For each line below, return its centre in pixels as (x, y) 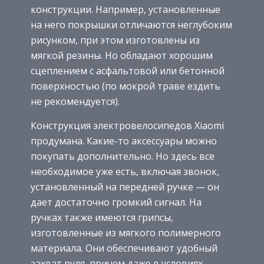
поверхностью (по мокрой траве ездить (126, 86)
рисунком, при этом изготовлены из (115, 40)
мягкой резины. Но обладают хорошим (122, 56)
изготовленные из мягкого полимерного (126, 233)
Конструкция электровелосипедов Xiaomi (127, 126)
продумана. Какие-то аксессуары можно (124, 141)
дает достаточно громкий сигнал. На (116, 202)
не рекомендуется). (75, 102)
